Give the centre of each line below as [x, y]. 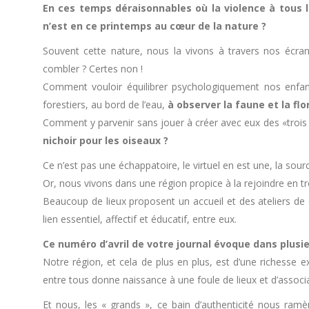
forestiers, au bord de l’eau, [104, 104]
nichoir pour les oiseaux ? [106, 140]
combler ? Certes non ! [93, 69]
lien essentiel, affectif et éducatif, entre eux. [140, 219]
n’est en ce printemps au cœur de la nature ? [154, 26]
